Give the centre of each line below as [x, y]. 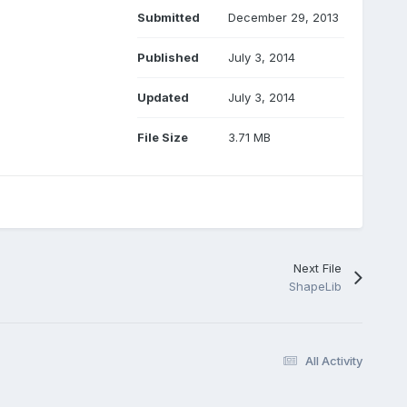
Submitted [168, 17]
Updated [163, 97]
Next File [318, 268]
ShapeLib [316, 286]
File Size [162, 137]
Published [168, 57]
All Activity [334, 360]
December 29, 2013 [283, 17]
